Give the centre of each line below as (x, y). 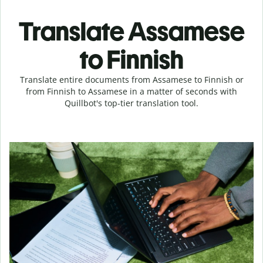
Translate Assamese (131, 31)
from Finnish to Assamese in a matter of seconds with (131, 91)
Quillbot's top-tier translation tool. (131, 103)
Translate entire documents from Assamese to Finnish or (131, 80)
